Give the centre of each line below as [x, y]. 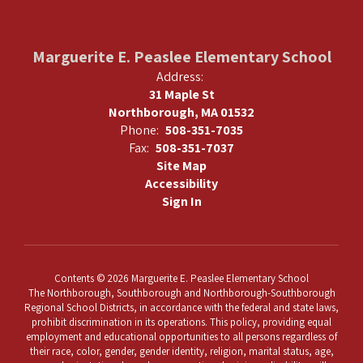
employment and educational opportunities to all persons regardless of [181, 336]
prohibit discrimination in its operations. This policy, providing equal [181, 322]
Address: [179, 76]
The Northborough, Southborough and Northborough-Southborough [181, 293]
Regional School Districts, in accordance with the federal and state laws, [181, 307]
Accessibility [181, 183]
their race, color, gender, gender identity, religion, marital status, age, [181, 351]
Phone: [139, 130]
